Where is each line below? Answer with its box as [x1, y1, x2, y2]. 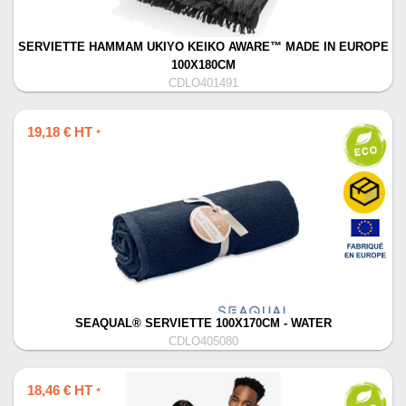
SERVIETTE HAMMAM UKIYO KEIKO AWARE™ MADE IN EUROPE [17, 41, 389, 53]
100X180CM [170, 59, 236, 72]
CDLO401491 [168, 77, 238, 90]
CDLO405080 [168, 335, 238, 348]
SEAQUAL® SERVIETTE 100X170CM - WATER [74, 317, 332, 330]
